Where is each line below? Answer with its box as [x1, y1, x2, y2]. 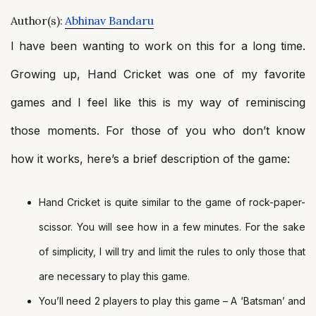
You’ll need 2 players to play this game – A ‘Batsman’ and [39, 295, 305, 307]
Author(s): [11, 13, 66, 28]
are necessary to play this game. [39, 270, 190, 282]
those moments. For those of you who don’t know [11, 123, 305, 138]
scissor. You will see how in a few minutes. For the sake [39, 221, 305, 233]
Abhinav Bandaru [65, 13, 154, 28]
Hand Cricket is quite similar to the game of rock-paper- [39, 196, 305, 208]
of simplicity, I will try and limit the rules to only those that [39, 245, 305, 257]
